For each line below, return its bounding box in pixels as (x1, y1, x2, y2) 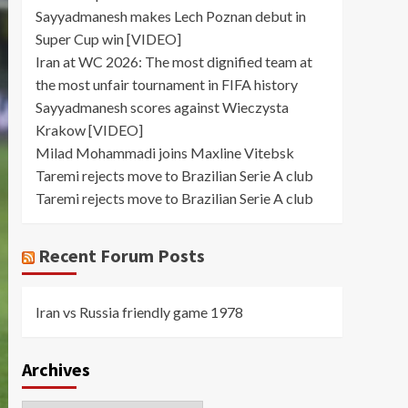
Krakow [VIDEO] (35, 121, 143, 138)
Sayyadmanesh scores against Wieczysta (35, 98, 289, 116)
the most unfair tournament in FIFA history (35, 76, 298, 93)
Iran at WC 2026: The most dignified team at (35, 53, 312, 70)
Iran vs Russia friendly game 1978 (35, 303, 243, 321)
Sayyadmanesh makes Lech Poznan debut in (35, 7, 306, 25)
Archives (21, 358, 90, 381)
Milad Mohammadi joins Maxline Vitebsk (35, 144, 294, 161)
